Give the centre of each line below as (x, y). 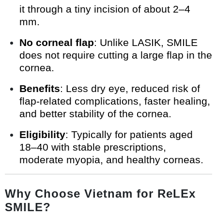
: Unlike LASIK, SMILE (146, 43)
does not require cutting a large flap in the (116, 55)
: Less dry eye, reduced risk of (130, 89)
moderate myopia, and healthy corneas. (111, 160)
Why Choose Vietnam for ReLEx (100, 194)
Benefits (40, 89)
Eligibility (42, 135)
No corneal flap (57, 43)
